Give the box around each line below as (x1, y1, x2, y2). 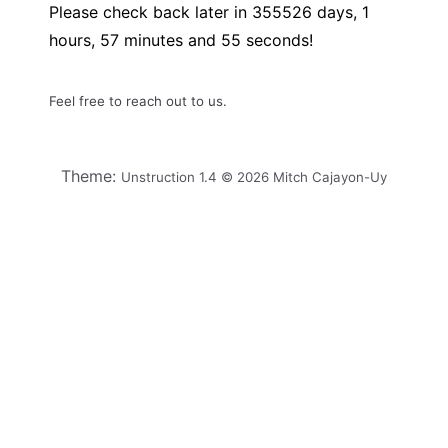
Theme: (61, 166, 121, 186)
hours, (49, 30, 100, 50)
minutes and (119, 30, 221, 50)
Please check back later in (49, 2, 252, 22)
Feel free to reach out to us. (49, 93, 227, 109)
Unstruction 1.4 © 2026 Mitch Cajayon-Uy (121, 169, 387, 185)
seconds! (241, 30, 313, 50)
